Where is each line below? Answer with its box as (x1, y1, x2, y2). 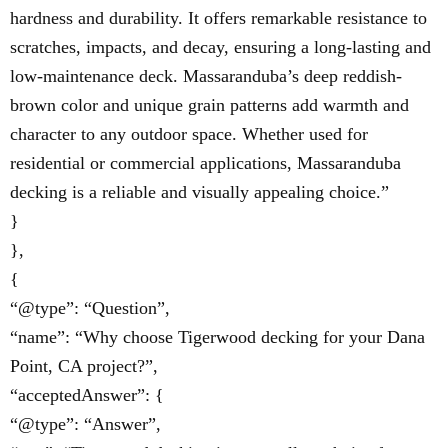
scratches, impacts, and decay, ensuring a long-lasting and (10, 37, 431, 57)
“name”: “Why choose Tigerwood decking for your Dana (10, 327, 425, 347)
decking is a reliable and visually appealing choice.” (10, 182, 389, 202)
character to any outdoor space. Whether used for (10, 124, 368, 144)
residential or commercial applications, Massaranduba (10, 153, 401, 173)
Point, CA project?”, (10, 356, 158, 376)
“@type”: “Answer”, (10, 414, 161, 434)
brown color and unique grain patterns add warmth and (10, 95, 409, 115)
